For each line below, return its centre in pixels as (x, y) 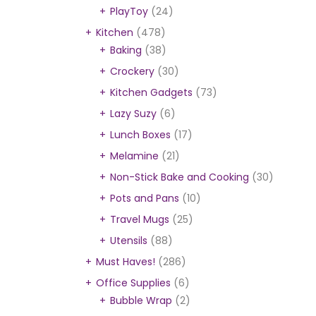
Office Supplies (133, 283)
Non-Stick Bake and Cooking (180, 177)
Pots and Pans (145, 198)
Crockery (132, 71)
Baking (126, 50)
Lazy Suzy (133, 114)
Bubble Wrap (141, 300)
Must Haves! (126, 262)
